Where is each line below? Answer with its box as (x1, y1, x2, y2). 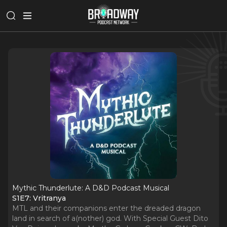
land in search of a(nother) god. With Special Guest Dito (12, 214, 208, 223)
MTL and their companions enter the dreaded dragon (12, 204, 201, 213)
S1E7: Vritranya (12, 194, 66, 203)
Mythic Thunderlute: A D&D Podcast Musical (12, 183, 169, 193)
